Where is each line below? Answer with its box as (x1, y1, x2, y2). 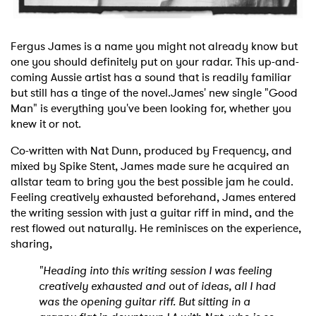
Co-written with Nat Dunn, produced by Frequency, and (11, 142, 292, 159)
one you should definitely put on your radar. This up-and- (11, 53, 299, 70)
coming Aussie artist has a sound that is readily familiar (11, 68, 291, 85)
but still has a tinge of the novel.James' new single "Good (11, 84, 298, 101)
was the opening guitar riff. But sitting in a (39, 293, 250, 310)
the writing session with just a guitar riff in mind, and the (11, 204, 293, 221)
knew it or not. (11, 115, 81, 132)
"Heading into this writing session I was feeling (39, 262, 272, 279)
